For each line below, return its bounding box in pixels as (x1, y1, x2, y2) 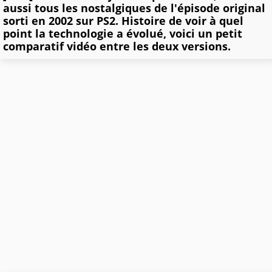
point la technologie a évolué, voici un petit (3, 26, 242, 41)
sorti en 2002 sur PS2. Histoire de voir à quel (3, 13, 243, 29)
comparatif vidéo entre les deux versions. (3, 39, 231, 54)
